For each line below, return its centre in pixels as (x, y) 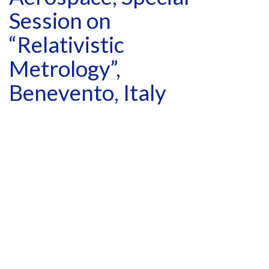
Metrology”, (65, 69)
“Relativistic (67, 45)
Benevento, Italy (88, 93)
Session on (60, 21)
